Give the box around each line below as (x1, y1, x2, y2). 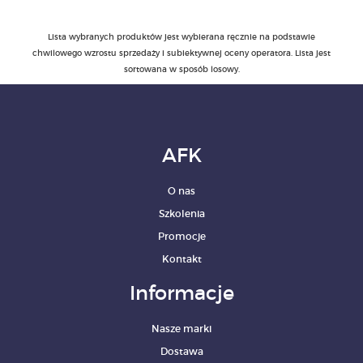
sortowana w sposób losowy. (123, 64, 240, 75)
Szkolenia (158, 207, 205, 220)
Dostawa (160, 345, 203, 358)
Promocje (157, 230, 206, 243)
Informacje (129, 281, 234, 305)
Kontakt (161, 253, 202, 266)
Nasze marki (152, 322, 211, 335)
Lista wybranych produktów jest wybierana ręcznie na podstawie (48, 32, 315, 43)
